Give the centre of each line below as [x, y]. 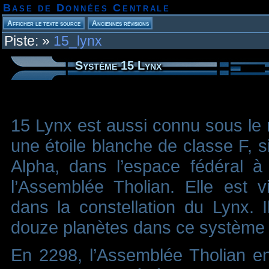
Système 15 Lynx [118, 66]
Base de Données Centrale [86, 8]
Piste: [21, 41]
